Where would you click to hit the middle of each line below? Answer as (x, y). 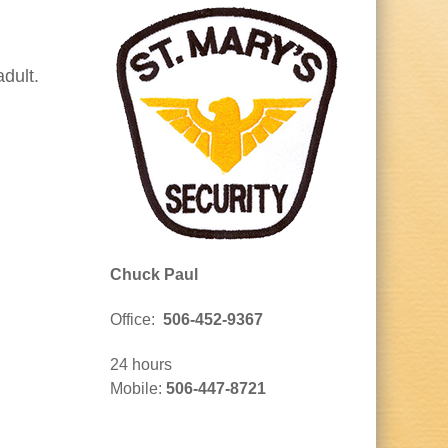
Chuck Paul (154, 275)
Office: (134, 320)
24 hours (141, 364)
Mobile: (138, 388)
